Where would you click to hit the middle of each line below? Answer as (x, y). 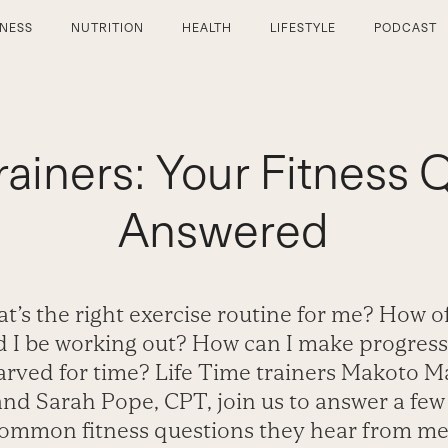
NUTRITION (107, 28)
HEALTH (207, 28)
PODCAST (405, 28)
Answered (224, 230)
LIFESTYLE (303, 28)
